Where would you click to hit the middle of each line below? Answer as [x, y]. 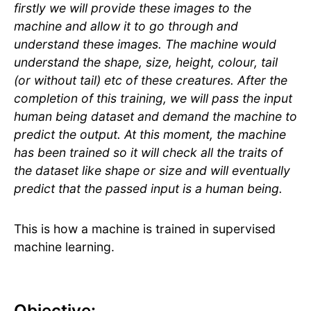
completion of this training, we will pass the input [153, 99]
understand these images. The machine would [145, 44]
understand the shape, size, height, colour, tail [146, 62]
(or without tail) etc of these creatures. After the [151, 81]
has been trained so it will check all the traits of [148, 153]
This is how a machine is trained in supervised [145, 229]
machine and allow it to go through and [126, 26]
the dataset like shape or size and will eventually [152, 171]
